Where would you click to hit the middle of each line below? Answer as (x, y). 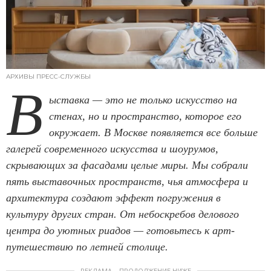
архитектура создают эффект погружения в (113, 198)
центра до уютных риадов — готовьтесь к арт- (120, 231)
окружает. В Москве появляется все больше (153, 133)
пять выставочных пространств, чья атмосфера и (127, 182)
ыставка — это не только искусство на (143, 100)
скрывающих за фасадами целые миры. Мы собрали (127, 165)
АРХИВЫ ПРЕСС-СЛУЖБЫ (48, 77)
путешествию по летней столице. (87, 247)
